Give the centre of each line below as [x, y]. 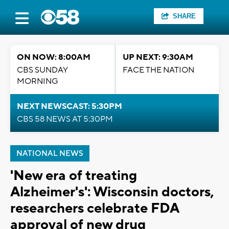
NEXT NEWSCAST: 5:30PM [70, 106]
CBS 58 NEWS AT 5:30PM [65, 119]
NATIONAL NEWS [50, 154]
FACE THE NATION [158, 70]
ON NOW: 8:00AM [54, 57]
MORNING [38, 81]
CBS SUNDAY [42, 70]
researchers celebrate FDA [95, 208]
